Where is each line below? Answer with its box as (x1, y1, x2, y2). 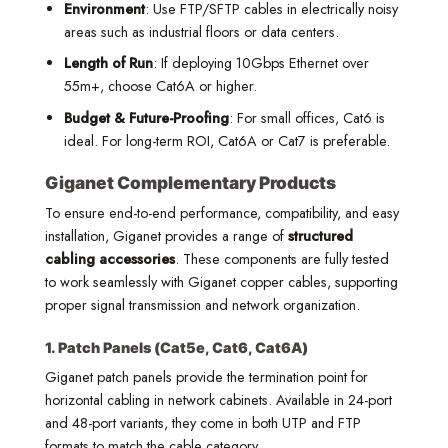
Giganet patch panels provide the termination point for (45, 367, 368, 388)
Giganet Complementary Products (45, 171, 336, 193)
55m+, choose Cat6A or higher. (63, 76, 257, 97)
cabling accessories (45, 249, 175, 270)
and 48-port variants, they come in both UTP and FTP (45, 413, 361, 434)
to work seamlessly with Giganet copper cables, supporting (45, 272, 398, 293)
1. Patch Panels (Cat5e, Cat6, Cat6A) (45, 338, 308, 356)
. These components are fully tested (175, 249, 389, 270)
